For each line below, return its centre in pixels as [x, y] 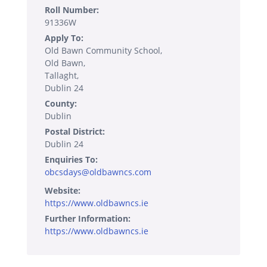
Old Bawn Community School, [103, 51]
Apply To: [64, 38]
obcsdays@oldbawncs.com [98, 172]
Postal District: [75, 132]
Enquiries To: [71, 160]
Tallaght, [62, 76]
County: [61, 104]
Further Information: [88, 219]
